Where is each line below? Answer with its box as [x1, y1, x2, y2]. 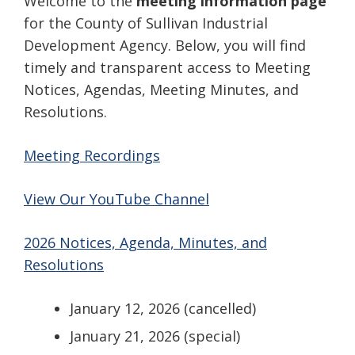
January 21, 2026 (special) [70, 326, 240, 346]
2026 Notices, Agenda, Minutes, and [24, 233, 267, 253]
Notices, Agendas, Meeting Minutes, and [24, 80, 299, 100]
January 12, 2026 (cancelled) [70, 299, 256, 319]
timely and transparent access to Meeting [24, 58, 311, 78]
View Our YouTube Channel [24, 189, 209, 209]
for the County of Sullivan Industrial [24, 13, 268, 33]
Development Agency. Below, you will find [24, 36, 306, 55]
